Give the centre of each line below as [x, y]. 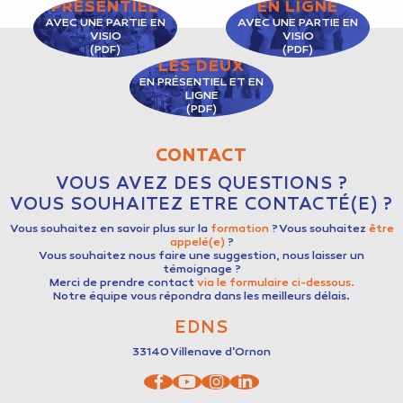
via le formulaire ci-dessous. [274, 284]
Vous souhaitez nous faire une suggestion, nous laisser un [201, 257]
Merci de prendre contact [121, 284]
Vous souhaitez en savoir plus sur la [108, 230]
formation [239, 230]
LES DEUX [201, 67]
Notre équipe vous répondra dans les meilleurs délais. [201, 297]
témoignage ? [201, 270]
